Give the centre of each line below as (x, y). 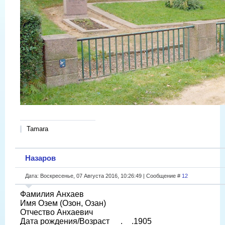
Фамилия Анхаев (52, 194)
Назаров (40, 158)
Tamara (37, 129)
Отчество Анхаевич (57, 212)
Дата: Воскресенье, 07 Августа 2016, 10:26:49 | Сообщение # (103, 176)
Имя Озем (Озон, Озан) (63, 203)
